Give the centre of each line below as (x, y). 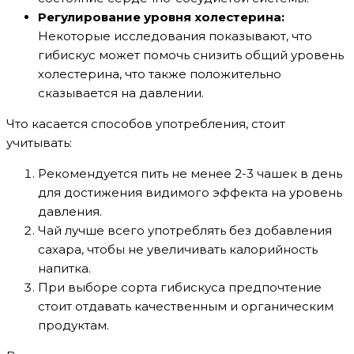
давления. (70, 212)
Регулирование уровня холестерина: (161, 17)
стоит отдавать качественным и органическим (186, 307)
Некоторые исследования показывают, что (175, 36)
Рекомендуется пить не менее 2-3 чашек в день (190, 174)
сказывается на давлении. (121, 93)
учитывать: (39, 143)
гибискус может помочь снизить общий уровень (191, 55)
